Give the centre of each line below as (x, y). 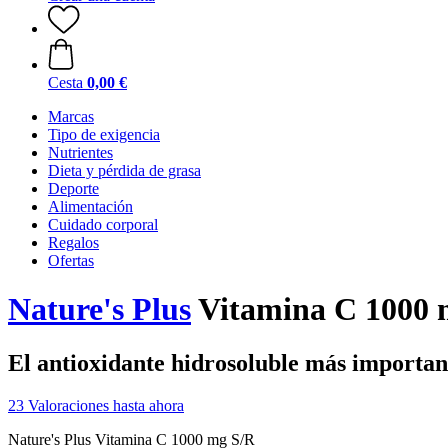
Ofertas (71, 260)
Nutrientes (80, 152)
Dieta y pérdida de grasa (124, 170)
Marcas (71, 116)
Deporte (73, 188)
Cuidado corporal (103, 224)
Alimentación (90, 206)
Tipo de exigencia (104, 134)
